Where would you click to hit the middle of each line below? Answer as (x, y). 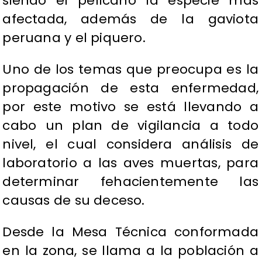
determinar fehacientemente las (130, 182)
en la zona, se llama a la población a (130, 251)
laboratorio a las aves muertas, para (130, 163)
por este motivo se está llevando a (130, 107)
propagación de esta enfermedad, (130, 88)
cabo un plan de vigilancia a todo (130, 126)
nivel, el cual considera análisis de (130, 144)
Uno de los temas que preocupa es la (130, 70)
